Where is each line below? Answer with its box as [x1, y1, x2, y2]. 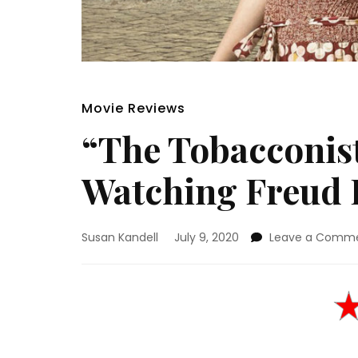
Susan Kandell [82, 229, 158, 246]
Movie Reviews [82, 99, 185, 118]
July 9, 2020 [174, 229, 239, 246]
